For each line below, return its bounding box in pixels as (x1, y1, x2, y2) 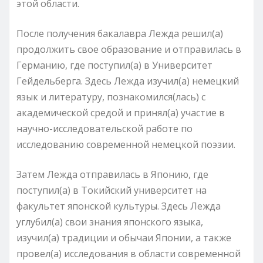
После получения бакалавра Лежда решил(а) (16, 26, 223, 40)
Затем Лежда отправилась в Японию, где (16, 167, 208, 181)
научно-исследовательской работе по (16, 122, 193, 135)
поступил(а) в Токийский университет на (16, 183, 207, 197)
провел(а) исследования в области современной (16, 247, 241, 260)
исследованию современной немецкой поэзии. (16, 137, 235, 151)
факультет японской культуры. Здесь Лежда (16, 199, 221, 213)
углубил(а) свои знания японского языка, (16, 215, 203, 228)
